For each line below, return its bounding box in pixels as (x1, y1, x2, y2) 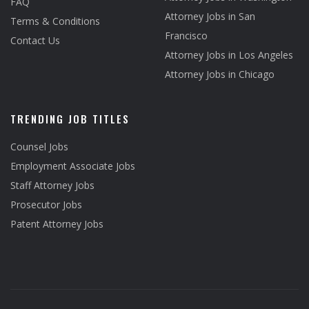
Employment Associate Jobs (10, 159, 135, 172)
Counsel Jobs (10, 140, 68, 153)
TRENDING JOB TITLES (10, 111, 130, 126)
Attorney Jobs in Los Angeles (165, 48, 293, 61)
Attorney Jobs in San (165, 10, 255, 23)
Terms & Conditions (10, 14, 100, 28)
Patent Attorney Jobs (10, 217, 103, 230)
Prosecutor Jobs (10, 198, 82, 211)
